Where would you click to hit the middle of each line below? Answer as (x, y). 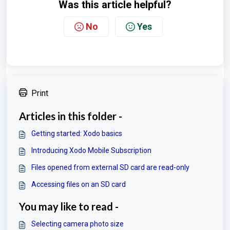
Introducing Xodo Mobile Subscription (91, 150)
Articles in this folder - (71, 116)
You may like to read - (69, 206)
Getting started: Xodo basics (77, 133)
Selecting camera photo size (78, 224)
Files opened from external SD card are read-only (110, 167)
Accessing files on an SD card (79, 184)
